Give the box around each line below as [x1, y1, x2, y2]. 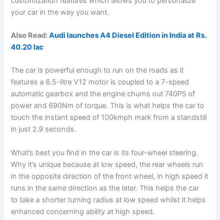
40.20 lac [11, 42, 44, 52]
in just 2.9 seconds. [11, 125, 77, 134]
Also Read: [11, 30, 50, 40]
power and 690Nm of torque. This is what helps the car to [11, 101, 205, 110]
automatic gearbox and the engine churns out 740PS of [11, 89, 195, 99]
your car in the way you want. [11, 7, 110, 17]
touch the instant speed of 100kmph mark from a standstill [11, 113, 207, 122]
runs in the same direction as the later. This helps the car [11, 183, 199, 192]
